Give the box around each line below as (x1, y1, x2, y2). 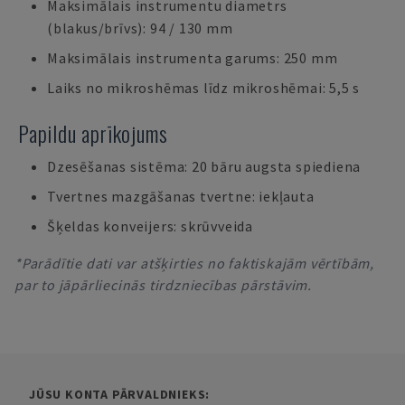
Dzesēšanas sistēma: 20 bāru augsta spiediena (47, 157, 362, 175)
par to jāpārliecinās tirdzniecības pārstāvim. (14, 276, 312, 294)
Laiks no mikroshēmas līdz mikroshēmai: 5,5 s (47, 79, 361, 97)
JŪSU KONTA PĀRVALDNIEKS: (29, 386, 211, 402)
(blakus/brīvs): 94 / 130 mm (47, 19, 233, 37)
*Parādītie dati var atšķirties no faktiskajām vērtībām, (14, 254, 374, 272)
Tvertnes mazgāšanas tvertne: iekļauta (47, 187, 315, 205)
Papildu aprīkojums (18, 117, 168, 149)
